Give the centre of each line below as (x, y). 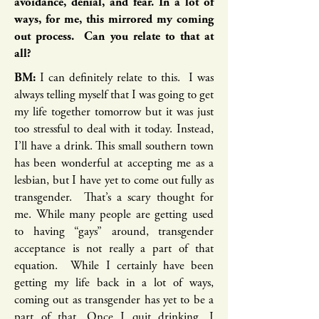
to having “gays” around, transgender (114, 232)
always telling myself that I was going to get (114, 96)
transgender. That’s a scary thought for (114, 198)
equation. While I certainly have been (114, 267)
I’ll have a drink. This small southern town (114, 147)
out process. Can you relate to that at (114, 37)
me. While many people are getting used (114, 215)
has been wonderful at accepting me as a (114, 164)
